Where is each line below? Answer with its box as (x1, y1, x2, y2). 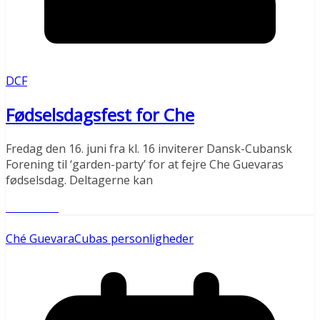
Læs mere (6, 199, 59, 215)
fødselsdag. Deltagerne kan (6, 171, 153, 188)
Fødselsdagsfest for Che (6, 102, 194, 126)
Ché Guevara (6, 230, 74, 246)
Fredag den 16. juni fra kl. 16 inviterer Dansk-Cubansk (6, 140, 292, 156)
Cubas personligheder (74, 230, 194, 246)
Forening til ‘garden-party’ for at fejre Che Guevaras (6, 156, 284, 172)
